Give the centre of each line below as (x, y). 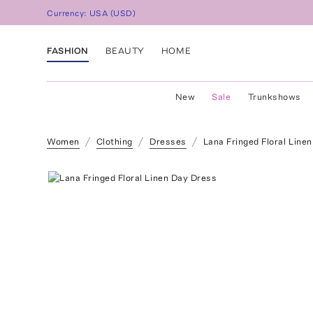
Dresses (168, 141)
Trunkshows (274, 97)
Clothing (114, 141)
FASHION (68, 50)
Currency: (68, 14)
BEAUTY (125, 50)
